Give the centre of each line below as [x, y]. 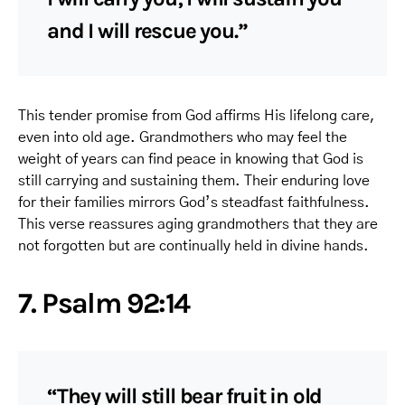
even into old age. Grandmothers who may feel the [183, 137]
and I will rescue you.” [147, 30]
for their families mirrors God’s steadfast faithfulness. [194, 202]
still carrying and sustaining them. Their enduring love [194, 180]
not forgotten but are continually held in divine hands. [193, 245]
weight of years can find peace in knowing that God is [191, 159]
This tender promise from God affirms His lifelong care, [197, 115]
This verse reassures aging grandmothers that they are [198, 224]
